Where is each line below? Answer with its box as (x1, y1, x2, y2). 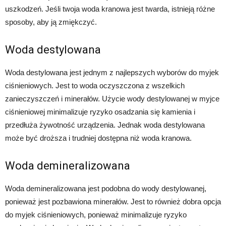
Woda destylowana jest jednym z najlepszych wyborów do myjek (5, 68, 219, 77)
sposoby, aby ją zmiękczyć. (5, 18, 97, 27)
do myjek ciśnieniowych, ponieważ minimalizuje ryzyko (5, 210, 187, 219)
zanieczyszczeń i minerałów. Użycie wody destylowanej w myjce (5, 94, 219, 103)
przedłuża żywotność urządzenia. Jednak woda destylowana (5, 121, 205, 130)
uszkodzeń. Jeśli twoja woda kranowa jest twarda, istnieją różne (5, 5, 215, 14)
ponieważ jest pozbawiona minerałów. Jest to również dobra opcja (5, 197, 221, 206)
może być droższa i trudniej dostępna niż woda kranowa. (5, 134, 192, 143)
